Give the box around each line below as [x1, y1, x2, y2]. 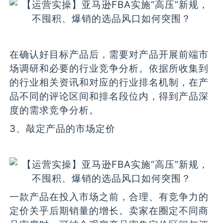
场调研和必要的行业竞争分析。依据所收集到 [9, 62, 209, 75]
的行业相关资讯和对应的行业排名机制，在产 [9, 76, 209, 89]
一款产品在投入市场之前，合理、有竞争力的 [9, 190, 209, 203]
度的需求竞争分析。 [9, 104, 100, 116]
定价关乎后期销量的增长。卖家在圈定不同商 [9, 204, 209, 217]
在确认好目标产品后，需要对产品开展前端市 [9, 48, 209, 61]
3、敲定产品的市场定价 [9, 122, 116, 134]
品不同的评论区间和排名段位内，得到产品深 [9, 90, 209, 103]
